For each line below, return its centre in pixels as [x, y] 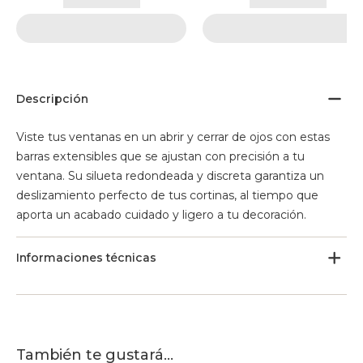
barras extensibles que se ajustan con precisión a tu [160, 156]
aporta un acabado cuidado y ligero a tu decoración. [161, 215]
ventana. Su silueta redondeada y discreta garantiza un [170, 176]
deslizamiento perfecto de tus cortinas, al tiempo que [167, 195]
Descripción [52, 99]
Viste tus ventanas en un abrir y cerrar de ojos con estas [173, 137]
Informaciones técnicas [86, 258]
